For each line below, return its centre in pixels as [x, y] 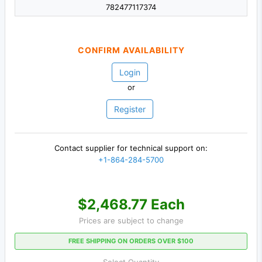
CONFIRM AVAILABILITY [131, 50]
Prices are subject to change [131, 220]
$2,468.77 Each [131, 204]
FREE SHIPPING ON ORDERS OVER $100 [131, 241]
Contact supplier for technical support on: [131, 148]
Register [130, 109]
